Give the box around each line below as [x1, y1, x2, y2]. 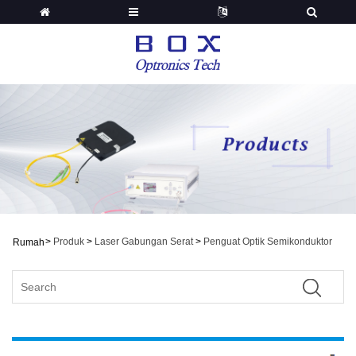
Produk [53, 236, 84, 248]
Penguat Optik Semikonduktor [203, 236, 332, 248]
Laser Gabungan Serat [95, 236, 193, 248]
